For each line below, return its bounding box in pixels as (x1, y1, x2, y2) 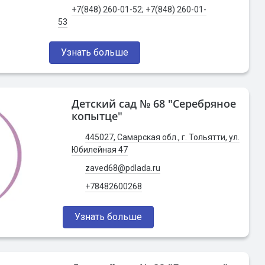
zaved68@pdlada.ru (85, 163, 160, 173)
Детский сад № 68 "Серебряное (72, 96, 236, 111)
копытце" (72, 109, 122, 123)
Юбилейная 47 (72, 145, 128, 154)
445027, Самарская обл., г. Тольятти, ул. (85, 132, 240, 142)
